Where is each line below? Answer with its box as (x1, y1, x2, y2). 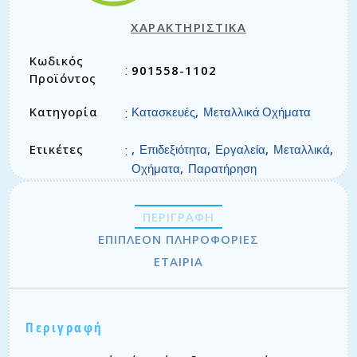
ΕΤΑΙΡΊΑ (154, 253, 203, 270)
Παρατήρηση (187, 163, 257, 176)
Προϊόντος (29, 70, 96, 87)
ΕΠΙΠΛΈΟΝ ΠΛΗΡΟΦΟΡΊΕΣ (98, 231, 259, 248)
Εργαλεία (214, 144, 265, 157)
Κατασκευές (131, 107, 195, 120)
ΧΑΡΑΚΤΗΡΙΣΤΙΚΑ (131, 19, 246, 36)
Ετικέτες (29, 141, 84, 158)
